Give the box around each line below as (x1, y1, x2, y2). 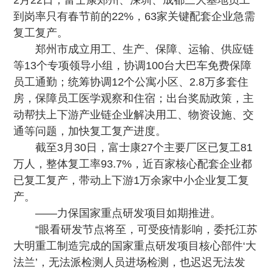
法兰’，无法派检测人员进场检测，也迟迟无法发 (13, 256, 246, 268)
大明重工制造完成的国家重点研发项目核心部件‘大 (13, 240, 257, 252)
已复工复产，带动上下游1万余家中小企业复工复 (13, 174, 250, 186)
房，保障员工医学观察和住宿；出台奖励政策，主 (13, 92, 254, 104)
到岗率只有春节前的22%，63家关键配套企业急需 (13, 10, 256, 22)
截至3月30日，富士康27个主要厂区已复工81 (35, 141, 253, 154)
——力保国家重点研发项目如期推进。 (35, 207, 222, 219)
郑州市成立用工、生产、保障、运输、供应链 (35, 43, 254, 55)
